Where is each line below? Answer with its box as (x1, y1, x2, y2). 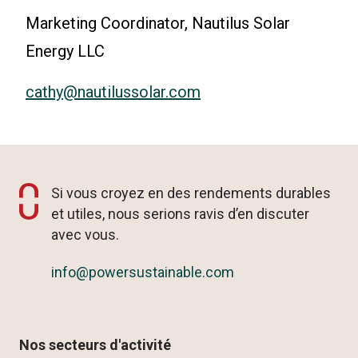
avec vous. (51, 226, 119, 244)
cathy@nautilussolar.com (26, 82, 201, 102)
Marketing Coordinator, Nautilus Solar (26, 14, 290, 34)
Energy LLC (26, 42, 105, 62)
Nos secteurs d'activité (19, 336, 171, 354)
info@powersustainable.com (51, 264, 234, 281)
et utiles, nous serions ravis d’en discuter (51, 205, 309, 223)
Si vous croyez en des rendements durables (51, 185, 331, 202)
